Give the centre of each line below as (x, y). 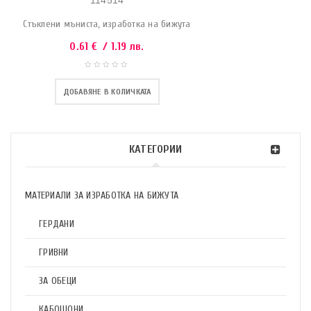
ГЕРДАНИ (57, 224)
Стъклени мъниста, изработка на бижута (107, 24)
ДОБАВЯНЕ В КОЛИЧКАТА (107, 92)
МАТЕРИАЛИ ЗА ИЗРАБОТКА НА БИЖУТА (102, 195)
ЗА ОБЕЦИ (58, 281)
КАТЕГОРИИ (155, 149)
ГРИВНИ (54, 252)
